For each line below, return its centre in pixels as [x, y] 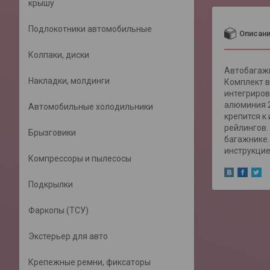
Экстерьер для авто [68, 236]
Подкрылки [51, 184]
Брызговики [52, 133]
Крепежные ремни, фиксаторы [89, 262]
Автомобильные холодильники [91, 107]
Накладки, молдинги [69, 81]
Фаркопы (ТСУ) [58, 210]
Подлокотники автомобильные [90, 29]
